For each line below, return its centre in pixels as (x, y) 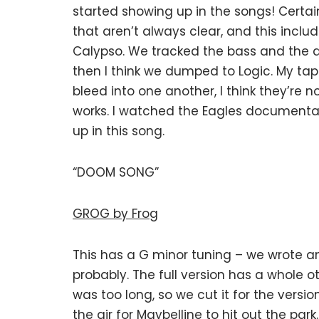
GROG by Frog (115, 214)
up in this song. (119, 131)
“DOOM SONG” (116, 172)
